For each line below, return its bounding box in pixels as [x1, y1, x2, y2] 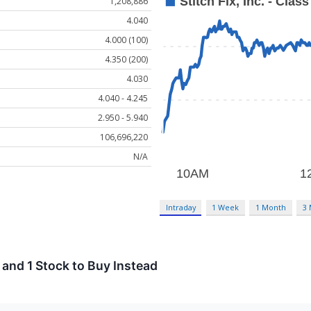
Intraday [165, 202, 196, 213]
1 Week [212, 202, 239, 213]
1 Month [255, 202, 287, 213]
